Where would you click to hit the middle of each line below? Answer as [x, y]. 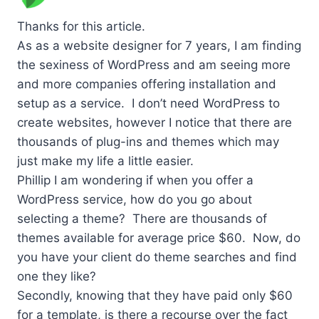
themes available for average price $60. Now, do [159, 238]
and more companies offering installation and [147, 84]
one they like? [57, 277]
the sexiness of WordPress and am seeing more [154, 65]
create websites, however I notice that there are [155, 123]
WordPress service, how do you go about [135, 200]
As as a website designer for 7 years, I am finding [159, 46]
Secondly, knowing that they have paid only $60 [155, 296]
